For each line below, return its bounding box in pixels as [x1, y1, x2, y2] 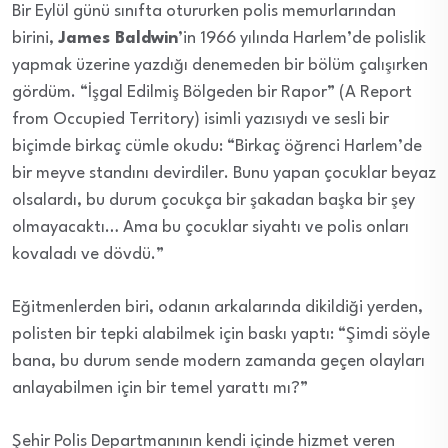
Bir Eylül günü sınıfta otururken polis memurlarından [12, 3, 396, 21]
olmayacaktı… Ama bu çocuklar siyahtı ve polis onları [12, 219, 409, 237]
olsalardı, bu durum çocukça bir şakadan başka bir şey [12, 192, 415, 210]
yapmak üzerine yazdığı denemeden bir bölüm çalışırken [12, 57, 428, 75]
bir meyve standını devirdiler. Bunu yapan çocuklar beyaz [12, 165, 436, 183]
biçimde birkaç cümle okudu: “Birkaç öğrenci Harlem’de [12, 138, 422, 156]
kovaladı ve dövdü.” [12, 246, 164, 264]
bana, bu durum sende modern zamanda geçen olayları [12, 353, 425, 371]
